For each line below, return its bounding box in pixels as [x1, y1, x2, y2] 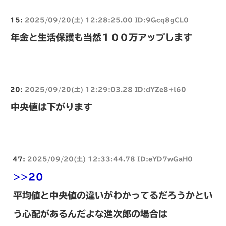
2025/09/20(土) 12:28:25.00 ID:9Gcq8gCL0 [25, 16, 189, 23]
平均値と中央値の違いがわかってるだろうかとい [13, 190, 213, 200]
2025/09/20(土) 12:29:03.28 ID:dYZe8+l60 [25, 86, 186, 92]
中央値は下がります [11, 102, 92, 111]
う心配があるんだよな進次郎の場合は [13, 209, 167, 218]
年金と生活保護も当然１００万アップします [11, 32, 192, 42]
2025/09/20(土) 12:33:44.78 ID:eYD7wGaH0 [27, 155, 193, 162]
